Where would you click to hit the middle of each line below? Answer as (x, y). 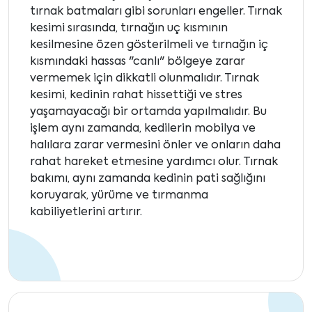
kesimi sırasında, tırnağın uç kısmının (129, 29)
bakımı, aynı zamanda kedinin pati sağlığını (148, 179)
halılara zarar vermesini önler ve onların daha (155, 146)
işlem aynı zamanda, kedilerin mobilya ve (143, 129)
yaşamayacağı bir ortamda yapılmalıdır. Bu (148, 112)
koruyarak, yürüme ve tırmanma (119, 196)
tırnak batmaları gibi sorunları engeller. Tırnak (156, 12)
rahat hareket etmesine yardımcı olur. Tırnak (154, 163)
